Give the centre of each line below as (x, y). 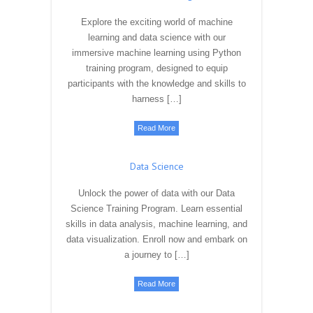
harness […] (156, 245)
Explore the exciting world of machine (156, 168)
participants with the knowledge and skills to (156, 229)
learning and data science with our (156, 183)
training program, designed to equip (156, 214)
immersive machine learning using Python (156, 198)
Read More (156, 274)
